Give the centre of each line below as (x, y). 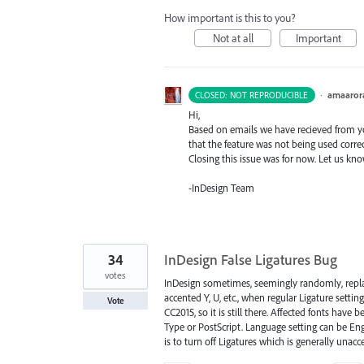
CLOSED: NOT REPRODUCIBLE (252, 95)
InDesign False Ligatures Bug (251, 259)
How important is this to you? (230, 17)
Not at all (233, 38)
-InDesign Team (221, 187)
